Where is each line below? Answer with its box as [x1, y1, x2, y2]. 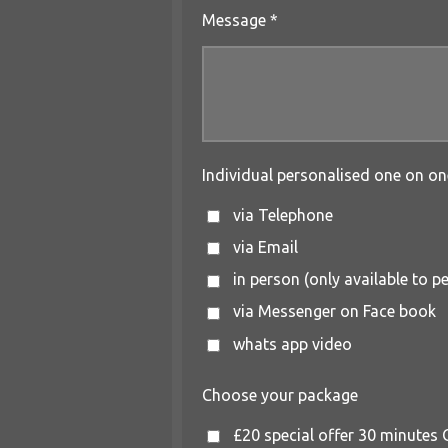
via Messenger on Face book [232, 302, 436, 321]
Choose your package [202, 385, 358, 404]
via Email [232, 238, 298, 257]
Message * [202, 10, 278, 29]
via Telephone [232, 205, 333, 224]
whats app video [232, 334, 352, 353]
